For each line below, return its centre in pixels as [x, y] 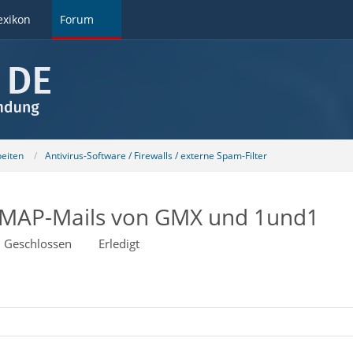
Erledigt [119, 243]
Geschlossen [37, 243]
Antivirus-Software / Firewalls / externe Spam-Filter [156, 155]
